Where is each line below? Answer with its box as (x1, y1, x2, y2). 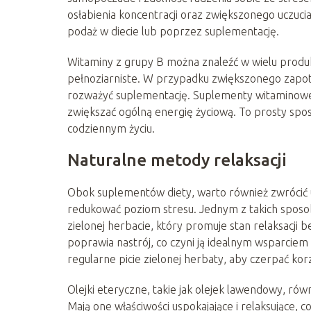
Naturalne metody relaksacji (67, 150, 287, 169)
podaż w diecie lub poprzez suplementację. (67, 24, 279, 37)
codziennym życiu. (67, 121, 155, 135)
